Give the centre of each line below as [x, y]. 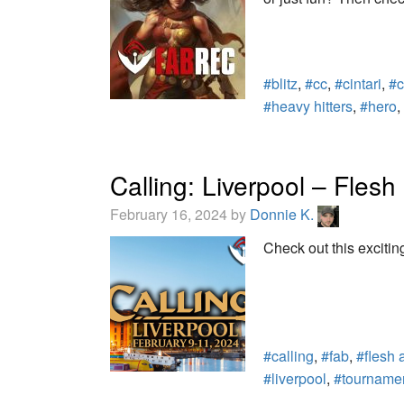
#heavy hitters [308, 106]
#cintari [358, 84]
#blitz [280, 84]
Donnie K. [284, 215]
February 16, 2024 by [180, 215]
